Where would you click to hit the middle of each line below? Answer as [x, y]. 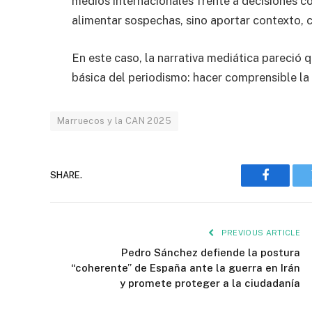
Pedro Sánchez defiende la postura [211, 252]
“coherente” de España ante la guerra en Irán [186, 267]
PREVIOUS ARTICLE [259, 232]
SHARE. [66, 175]
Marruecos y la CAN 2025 [114, 120]
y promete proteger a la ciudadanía [210, 283]
